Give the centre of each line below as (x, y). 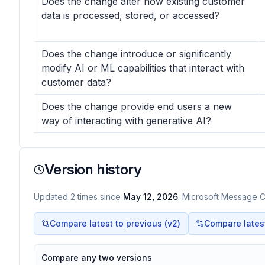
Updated (52, 197)
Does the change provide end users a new (137, 106)
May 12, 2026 (151, 197)
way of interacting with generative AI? (126, 121)
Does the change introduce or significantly (136, 54)
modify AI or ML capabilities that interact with (143, 68)
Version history (93, 169)
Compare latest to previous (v (111, 223)
